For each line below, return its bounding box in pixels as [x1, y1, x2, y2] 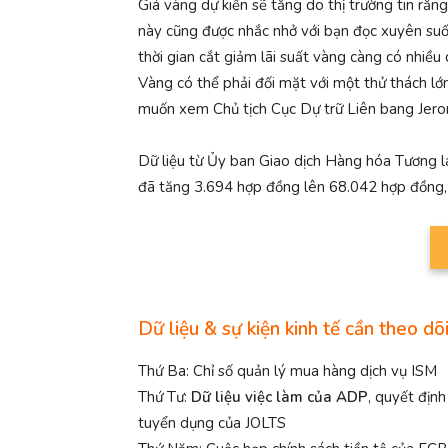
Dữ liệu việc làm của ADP [191, 386, 368, 407]
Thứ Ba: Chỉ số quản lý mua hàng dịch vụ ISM [138, 360, 437, 381]
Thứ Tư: [138, 386, 191, 407]
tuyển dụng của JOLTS [138, 412, 286, 433]
